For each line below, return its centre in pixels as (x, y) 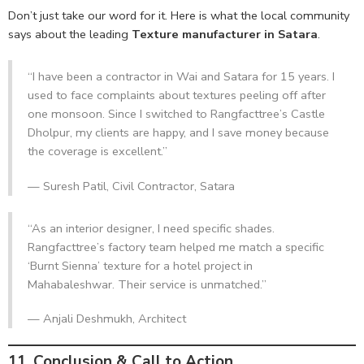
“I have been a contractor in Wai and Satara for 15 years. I (181, 76)
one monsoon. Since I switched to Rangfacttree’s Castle (176, 113)
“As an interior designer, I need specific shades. (151, 228)
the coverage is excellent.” (97, 151)
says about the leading (70, 34)
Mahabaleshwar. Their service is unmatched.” (147, 284)
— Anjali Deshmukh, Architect (106, 319)
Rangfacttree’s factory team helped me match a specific (175, 247)
